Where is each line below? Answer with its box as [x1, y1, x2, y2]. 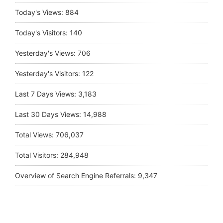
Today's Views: [15, 8, 65, 17]
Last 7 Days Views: [15, 90, 78, 99]
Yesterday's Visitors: [15, 69, 82, 78]
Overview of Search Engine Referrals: [15, 171, 138, 180]
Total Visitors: [15, 151, 60, 160]
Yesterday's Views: [15, 49, 78, 58]
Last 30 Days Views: [15, 110, 83, 119]
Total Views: [15, 130, 56, 139]
